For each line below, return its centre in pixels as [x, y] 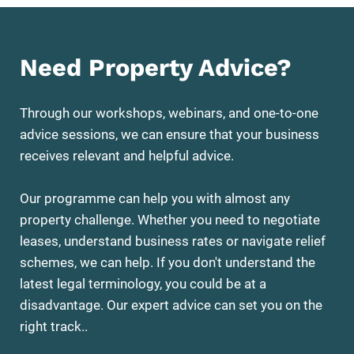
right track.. [54, 326]
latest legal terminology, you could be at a [143, 283]
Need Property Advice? [156, 67]
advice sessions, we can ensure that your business [169, 134]
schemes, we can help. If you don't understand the [168, 262]
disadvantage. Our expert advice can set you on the [171, 305]
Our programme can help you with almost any [155, 198]
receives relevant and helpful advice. [127, 155]
